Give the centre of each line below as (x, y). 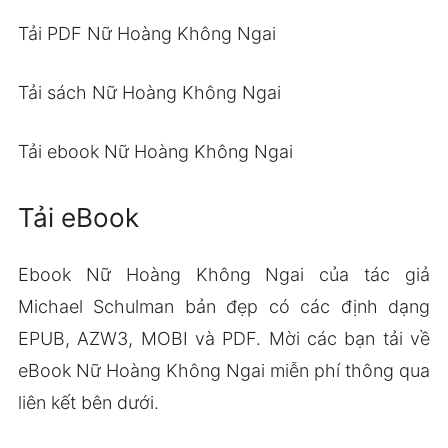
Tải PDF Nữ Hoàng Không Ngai (146, 33)
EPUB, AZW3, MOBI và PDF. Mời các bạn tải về (224, 338)
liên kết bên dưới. (88, 402)
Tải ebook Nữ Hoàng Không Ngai (155, 151)
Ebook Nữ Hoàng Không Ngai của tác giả (224, 274)
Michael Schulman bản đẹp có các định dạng (224, 306)
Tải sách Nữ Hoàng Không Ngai (149, 92)
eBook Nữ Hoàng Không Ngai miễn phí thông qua (224, 370)
